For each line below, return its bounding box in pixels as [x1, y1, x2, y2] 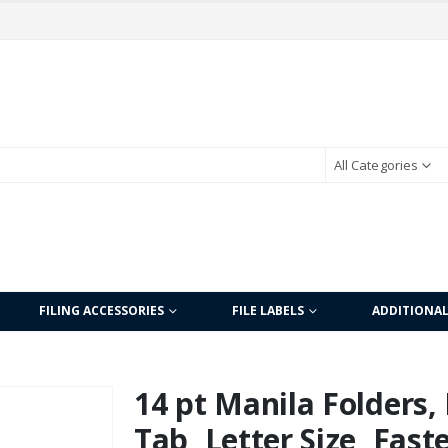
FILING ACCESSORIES [39, 301, 164, 319]
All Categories [334, 156, 418, 175]
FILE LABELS [232, 301, 304, 319]
